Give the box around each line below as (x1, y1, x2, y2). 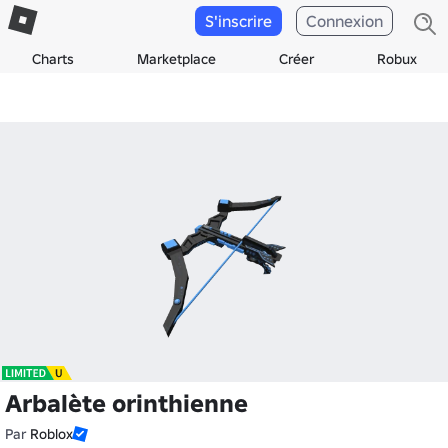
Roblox (30, 425, 73, 443)
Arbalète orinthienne (5, 388, 248, 419)
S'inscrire (205, 11, 272, 31)
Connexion (306, 11, 383, 31)
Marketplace (136, 50, 216, 68)
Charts (31, 50, 74, 68)
